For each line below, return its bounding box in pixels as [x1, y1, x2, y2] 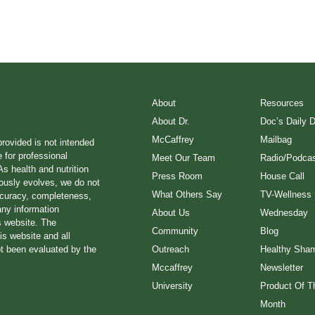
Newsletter [259, 262, 303, 273]
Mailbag [259, 134, 292, 145]
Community [151, 225, 198, 236]
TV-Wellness [259, 188, 311, 200]
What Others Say [151, 188, 222, 200]
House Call [259, 170, 304, 181]
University [151, 280, 193, 291]
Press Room [151, 170, 202, 181]
